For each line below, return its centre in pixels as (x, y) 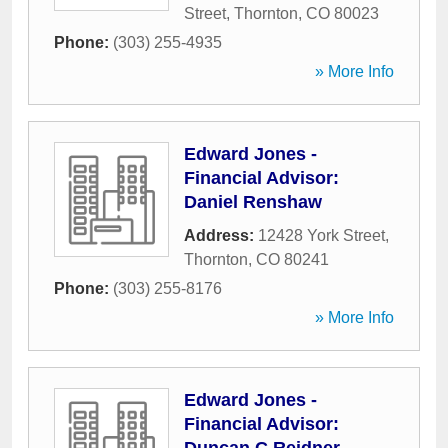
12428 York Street (321, 235)
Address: (221, 235)
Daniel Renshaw (253, 202)
